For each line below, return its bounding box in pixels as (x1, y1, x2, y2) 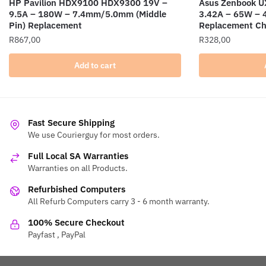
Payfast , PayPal (28, 229, 85, 240)
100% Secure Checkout (28, 216, 125, 228)
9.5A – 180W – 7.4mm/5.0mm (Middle (9, 8, 166, 20)
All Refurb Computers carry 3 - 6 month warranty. (28, 195, 210, 207)
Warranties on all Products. (28, 162, 128, 173)
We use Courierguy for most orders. (28, 129, 160, 140)
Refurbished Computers (28, 183, 125, 195)
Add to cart (74, 60, 116, 71)
